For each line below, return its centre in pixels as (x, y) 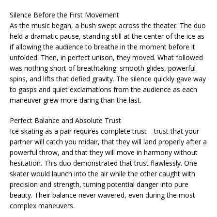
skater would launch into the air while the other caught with (102, 173)
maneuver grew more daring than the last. (76, 100)
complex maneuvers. (42, 205)
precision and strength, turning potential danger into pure (99, 184)
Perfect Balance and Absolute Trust (65, 120)
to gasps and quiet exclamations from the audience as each (103, 89)
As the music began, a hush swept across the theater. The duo (108, 25)
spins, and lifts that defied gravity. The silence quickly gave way (108, 78)
